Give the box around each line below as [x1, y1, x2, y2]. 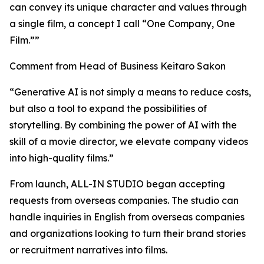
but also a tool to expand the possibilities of [9, 103, 207, 115]
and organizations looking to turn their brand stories [9, 227, 246, 240]
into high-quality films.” [9, 152, 114, 164]
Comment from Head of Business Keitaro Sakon [9, 60, 226, 72]
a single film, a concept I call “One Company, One [9, 18, 235, 30]
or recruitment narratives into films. [9, 244, 167, 256]
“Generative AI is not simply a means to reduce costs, [9, 86, 251, 98]
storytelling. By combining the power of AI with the [9, 119, 237, 131]
